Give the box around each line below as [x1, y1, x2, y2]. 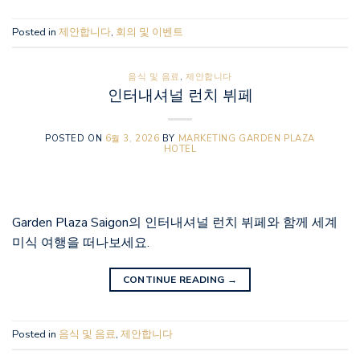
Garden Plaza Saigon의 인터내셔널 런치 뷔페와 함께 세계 [12, 213, 337, 231]
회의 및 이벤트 [116, 25, 183, 40]
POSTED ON [45, 132, 105, 145]
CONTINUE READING [122, 272, 227, 286]
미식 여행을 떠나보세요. [12, 233, 149, 252]
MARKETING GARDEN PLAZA [178, 132, 315, 145]
